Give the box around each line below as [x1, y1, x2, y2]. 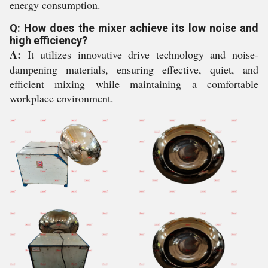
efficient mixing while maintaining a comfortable [10, 77, 258, 91]
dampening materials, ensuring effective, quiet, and [10, 62, 258, 77]
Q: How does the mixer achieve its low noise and [10, 22, 258, 34]
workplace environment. [10, 91, 114, 105]
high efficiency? [10, 34, 87, 47]
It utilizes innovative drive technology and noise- [21, 47, 258, 62]
